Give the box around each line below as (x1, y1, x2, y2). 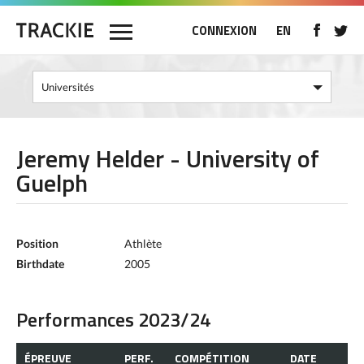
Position (16, 236, 58, 250)
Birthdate (16, 257, 64, 271)
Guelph (16, 164, 88, 201)
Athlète (124, 236, 162, 250)
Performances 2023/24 (16, 305, 210, 334)
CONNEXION (192, 21, 257, 40)
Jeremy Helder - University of (16, 140, 319, 177)
